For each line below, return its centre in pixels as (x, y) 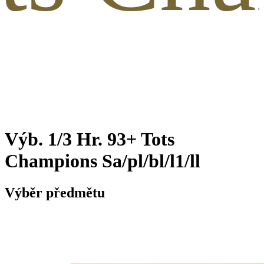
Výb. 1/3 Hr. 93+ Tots (90, 139)
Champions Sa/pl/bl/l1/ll (103, 161)
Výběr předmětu (55, 192)
